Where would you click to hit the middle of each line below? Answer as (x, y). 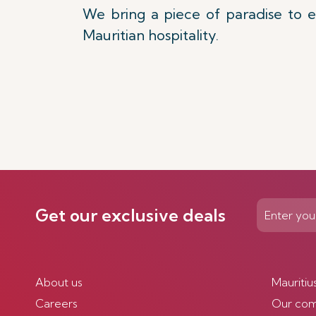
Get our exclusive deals (130, 215)
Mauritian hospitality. (151, 35)
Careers (56, 303)
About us (59, 282)
